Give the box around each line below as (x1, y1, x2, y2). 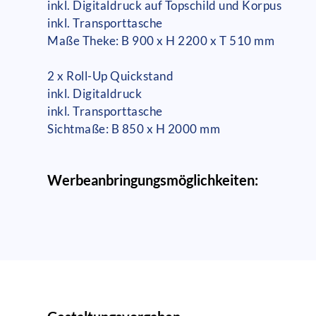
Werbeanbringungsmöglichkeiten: (47, 171, 259, 188)
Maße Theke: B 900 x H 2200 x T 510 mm (47, 32, 275, 48)
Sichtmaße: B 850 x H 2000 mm (47, 121, 221, 136)
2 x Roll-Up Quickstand (47, 68, 174, 83)
